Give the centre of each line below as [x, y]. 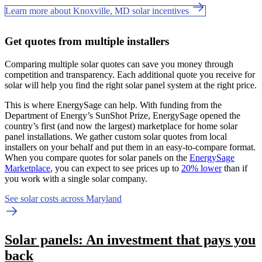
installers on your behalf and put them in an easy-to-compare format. [130, 147]
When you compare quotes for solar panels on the [97, 157]
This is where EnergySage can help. [72, 105]
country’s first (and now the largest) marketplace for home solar [121, 126]
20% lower [201, 168]
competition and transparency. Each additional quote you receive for [130, 74]
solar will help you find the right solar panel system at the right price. [131, 85]
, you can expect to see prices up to [116, 168]
